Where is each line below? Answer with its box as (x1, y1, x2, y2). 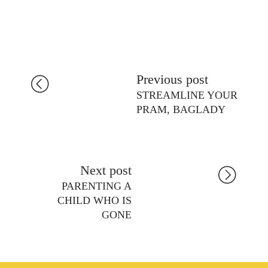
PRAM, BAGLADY (136, 103, 226, 115)
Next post (80, 163, 132, 178)
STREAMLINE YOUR (136, 89, 237, 101)
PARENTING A (62, 180, 132, 192)
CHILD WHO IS (57, 194, 132, 206)
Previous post (136, 72, 208, 87)
